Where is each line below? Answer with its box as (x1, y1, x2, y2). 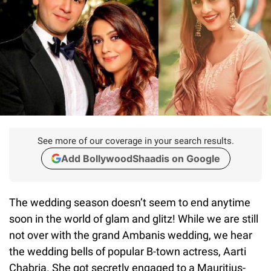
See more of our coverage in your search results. (37, 135, 234, 146)
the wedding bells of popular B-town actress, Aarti (9, 244, 246, 258)
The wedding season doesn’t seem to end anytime (9, 195, 250, 209)
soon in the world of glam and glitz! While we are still (9, 212, 258, 225)
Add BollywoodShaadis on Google (60, 152, 220, 165)
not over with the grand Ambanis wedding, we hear (9, 228, 252, 241)
